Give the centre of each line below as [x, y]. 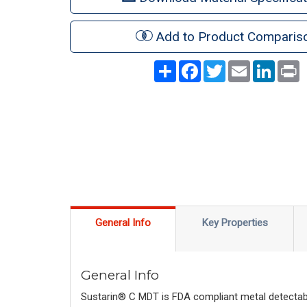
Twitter [241, 65]
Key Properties [235, 222]
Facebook [223, 65]
